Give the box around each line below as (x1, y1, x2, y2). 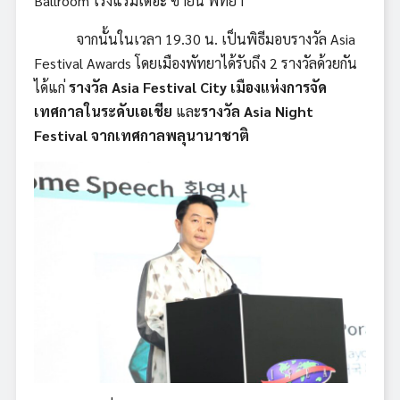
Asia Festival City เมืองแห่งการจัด (112, 77, 327, 96)
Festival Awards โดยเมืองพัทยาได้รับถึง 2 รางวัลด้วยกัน (34, 53, 357, 72)
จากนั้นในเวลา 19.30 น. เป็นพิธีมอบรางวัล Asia (34, 29, 355, 48)
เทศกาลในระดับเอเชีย (34, 101, 176, 121)
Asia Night (244, 101, 313, 121)
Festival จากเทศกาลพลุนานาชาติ (34, 125, 249, 145)
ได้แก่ (34, 77, 69, 96)
